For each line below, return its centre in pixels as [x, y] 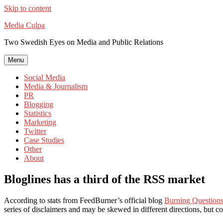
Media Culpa [24, 25]
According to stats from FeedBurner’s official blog [84, 200]
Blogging [39, 104]
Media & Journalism [56, 86]
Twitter [35, 131]
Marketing [40, 122]
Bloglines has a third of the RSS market [105, 179]
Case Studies [44, 140]
